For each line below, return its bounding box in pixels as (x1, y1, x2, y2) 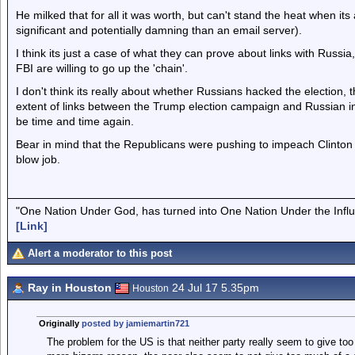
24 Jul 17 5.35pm (169, 281, 259, 294)
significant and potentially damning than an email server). (16, 24, 302, 36)
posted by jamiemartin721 (81, 319, 189, 328)
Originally (38, 319, 82, 328)
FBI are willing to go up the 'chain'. (16, 62, 188, 74)
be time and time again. (16, 115, 134, 128)
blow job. (16, 153, 60, 166)
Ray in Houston (28, 281, 112, 294)
